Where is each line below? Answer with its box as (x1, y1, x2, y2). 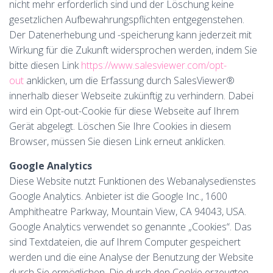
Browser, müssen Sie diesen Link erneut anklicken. (9, 135, 225, 148)
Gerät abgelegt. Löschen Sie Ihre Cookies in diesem (9, 119, 231, 133)
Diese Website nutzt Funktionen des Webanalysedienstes (9, 174, 256, 188)
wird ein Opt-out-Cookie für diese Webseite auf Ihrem (9, 104, 239, 118)
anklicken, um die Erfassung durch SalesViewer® (24, 74, 235, 87)
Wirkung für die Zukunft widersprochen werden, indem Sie (9, 43, 257, 57)
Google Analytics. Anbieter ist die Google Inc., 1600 (9, 190, 227, 203)
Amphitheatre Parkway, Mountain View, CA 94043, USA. (9, 205, 246, 218)
